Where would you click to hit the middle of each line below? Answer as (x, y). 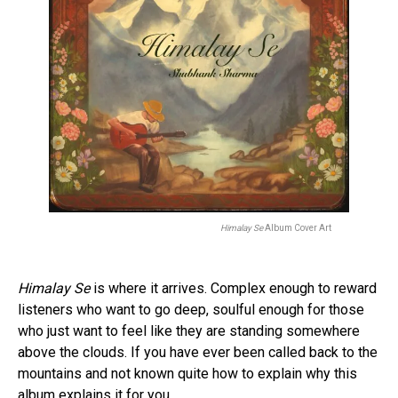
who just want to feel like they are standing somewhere (189, 330)
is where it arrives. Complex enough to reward (233, 288)
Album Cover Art (297, 228)
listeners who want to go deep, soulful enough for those (191, 309)
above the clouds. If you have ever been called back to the (198, 352)
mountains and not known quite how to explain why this (187, 373)
